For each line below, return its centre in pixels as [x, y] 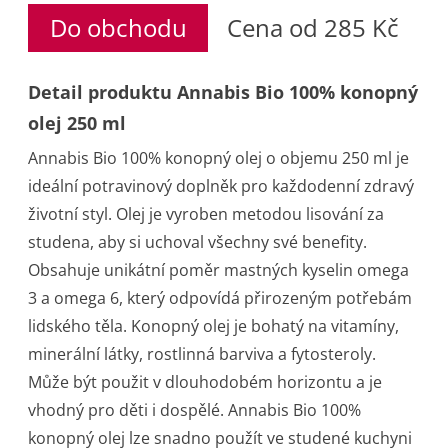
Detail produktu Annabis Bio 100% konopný [223, 92]
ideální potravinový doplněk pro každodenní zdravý [221, 186]
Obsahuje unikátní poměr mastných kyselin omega [218, 270]
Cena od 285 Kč [313, 27]
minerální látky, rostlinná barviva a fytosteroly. [202, 354]
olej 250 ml [77, 123]
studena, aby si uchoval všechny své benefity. [197, 242]
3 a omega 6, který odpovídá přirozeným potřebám [220, 298]
